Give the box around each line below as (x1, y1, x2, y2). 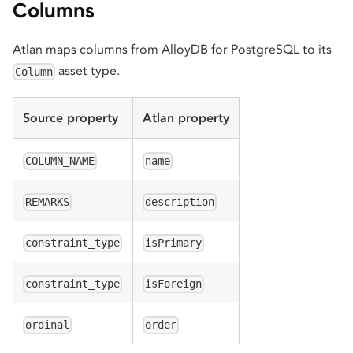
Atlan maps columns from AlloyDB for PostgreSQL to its (13, 41, 332, 57)
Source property (23, 110, 118, 126)
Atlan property (143, 110, 229, 126)
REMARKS (25, 195, 70, 209)
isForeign (145, 277, 203, 291)
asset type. (55, 62, 121, 78)
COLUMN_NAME (25, 154, 95, 168)
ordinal (25, 318, 70, 332)
